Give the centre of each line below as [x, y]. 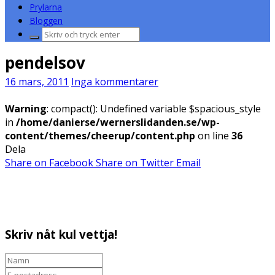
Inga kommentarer [115, 82]
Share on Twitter [135, 163]
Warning [26, 109]
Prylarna [46, 7]
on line [213, 136]
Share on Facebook [49, 163]
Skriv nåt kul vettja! [61, 234]
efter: [41, 47]
